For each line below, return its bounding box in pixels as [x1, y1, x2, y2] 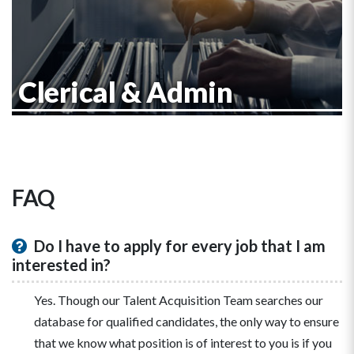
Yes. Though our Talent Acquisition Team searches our [34, 292, 323, 308]
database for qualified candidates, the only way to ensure [34, 314, 339, 330]
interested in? [12, 255, 111, 275]
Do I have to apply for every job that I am [31, 236, 326, 256]
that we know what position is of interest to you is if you [34, 335, 332, 351]
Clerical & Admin [18, 74, 232, 110]
